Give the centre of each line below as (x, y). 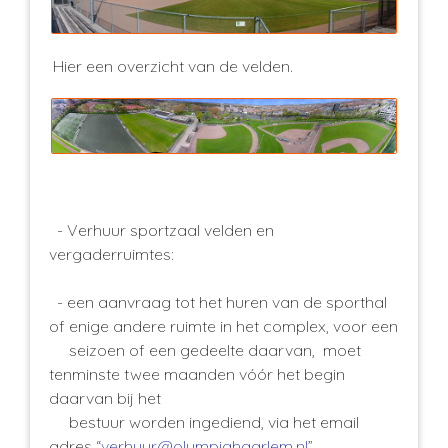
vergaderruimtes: (113, 253)
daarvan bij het (105, 397)
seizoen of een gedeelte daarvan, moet (205, 349)
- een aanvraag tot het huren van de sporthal (218, 301)
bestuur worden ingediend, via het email (204, 421)
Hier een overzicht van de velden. (171, 66)
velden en (239, 229)
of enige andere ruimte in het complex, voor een (223, 325)
